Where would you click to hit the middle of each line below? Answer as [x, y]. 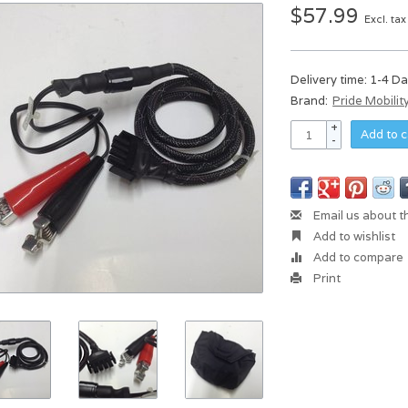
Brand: [310, 101]
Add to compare [357, 257]
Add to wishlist [353, 236]
